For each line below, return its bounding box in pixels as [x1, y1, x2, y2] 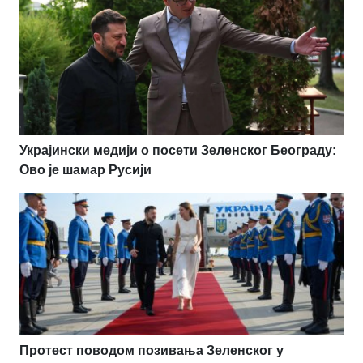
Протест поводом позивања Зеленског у [19, 344, 284, 358]
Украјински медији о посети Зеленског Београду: [19, 143, 336, 158]
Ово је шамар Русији [19, 163, 152, 177]
